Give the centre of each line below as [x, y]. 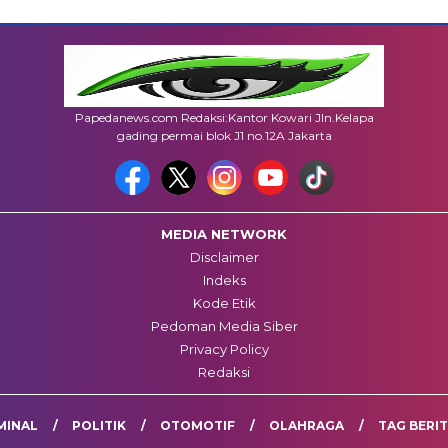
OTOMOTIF [197, 426]
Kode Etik [224, 303]
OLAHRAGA [306, 426]
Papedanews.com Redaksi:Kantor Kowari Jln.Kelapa [224, 118]
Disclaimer [224, 257]
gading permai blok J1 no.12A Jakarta [224, 136]
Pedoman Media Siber [224, 326]
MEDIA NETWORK [224, 234]
